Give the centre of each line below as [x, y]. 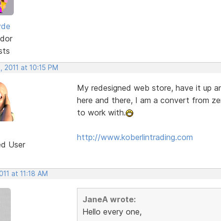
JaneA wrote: [109, 199]
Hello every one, [112, 211]
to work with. [101, 112]
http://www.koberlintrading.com [135, 137]
